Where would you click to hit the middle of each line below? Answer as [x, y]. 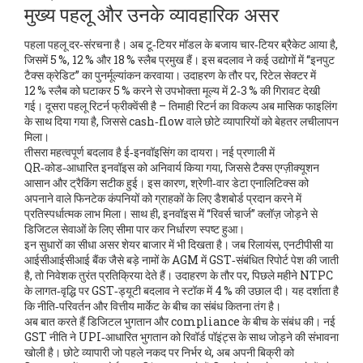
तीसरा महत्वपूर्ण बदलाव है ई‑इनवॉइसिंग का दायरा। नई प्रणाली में [149, 152]
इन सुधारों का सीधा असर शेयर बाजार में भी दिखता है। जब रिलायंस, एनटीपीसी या [179, 244]
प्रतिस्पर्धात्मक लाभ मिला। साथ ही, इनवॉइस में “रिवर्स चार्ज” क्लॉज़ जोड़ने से [171, 214]
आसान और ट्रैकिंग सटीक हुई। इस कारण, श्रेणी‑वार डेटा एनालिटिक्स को [167, 183]
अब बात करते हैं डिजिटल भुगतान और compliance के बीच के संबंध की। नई [180, 321]
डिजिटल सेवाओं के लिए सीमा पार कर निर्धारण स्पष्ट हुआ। [135, 229]
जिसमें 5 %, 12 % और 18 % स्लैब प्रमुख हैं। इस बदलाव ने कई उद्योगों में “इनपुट [179, 60]
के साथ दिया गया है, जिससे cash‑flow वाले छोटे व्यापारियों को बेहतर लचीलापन [181, 121]
